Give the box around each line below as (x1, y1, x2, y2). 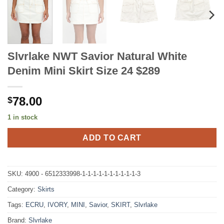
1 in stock (7, 113, 37, 121)
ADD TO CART (82, 133, 141, 142)
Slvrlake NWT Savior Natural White (7, 50, 187, 63)
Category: (7, 185, 37, 193)
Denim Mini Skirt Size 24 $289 (7, 64, 160, 77)
